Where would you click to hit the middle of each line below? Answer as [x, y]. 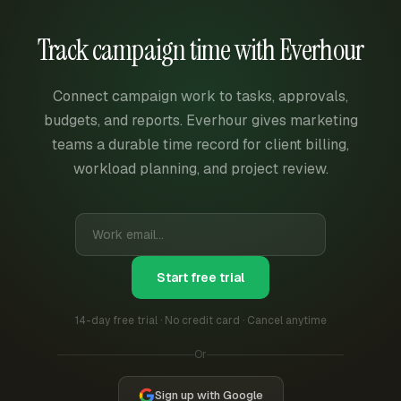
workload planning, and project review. [200, 168]
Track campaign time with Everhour [200, 50]
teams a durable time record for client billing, [200, 144]
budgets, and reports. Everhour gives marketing [200, 120]
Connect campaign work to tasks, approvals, [200, 96]
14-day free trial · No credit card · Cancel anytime [200, 320]
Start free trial [200, 277]
